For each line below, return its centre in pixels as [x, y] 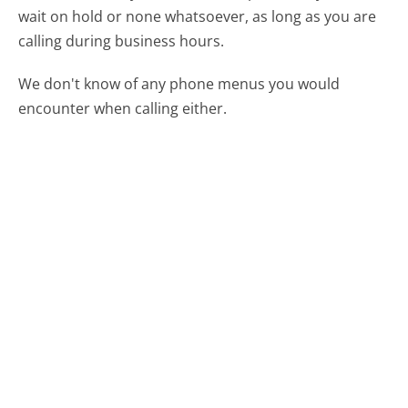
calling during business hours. [122, 41]
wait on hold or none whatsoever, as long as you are [198, 17]
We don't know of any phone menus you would [179, 83]
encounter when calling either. [123, 108]
